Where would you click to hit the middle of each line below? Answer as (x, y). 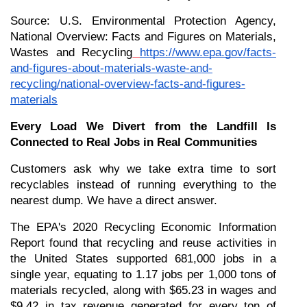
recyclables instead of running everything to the (143, 185)
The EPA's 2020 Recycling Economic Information (143, 227)
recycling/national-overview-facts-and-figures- (128, 84)
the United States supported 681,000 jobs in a (143, 259)
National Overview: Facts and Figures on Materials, (143, 37)
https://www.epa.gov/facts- (208, 52)
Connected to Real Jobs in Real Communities (134, 142)
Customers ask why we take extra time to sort (143, 169)
